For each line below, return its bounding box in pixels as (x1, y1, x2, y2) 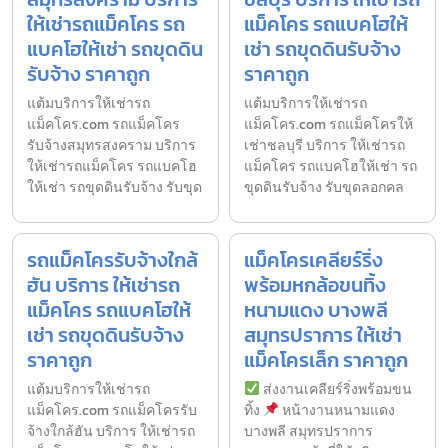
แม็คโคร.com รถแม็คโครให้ (244, 114, 413, 136)
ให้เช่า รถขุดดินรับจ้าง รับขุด (27, 177, 202, 199)
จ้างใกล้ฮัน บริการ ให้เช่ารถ (27, 421, 195, 443)
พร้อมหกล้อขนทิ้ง (244, 270, 386, 301)
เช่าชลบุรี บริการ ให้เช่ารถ (244, 135, 405, 157)
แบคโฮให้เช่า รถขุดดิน (27, 34, 203, 65)
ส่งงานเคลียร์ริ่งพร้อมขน (259, 379, 412, 401)
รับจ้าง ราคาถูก (27, 59, 150, 90)
